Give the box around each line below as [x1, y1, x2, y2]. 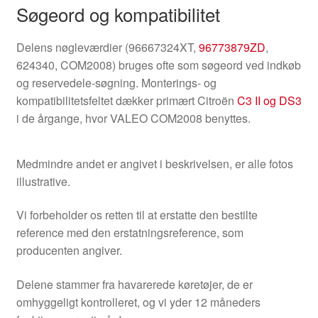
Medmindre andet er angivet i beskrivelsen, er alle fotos [16, 155, 293, 172]
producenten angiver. [16, 242, 122, 259]
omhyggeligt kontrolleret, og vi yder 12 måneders [16, 293, 261, 310]
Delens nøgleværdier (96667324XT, [16, 38, 199, 55]
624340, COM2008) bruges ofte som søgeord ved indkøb [16, 56, 301, 73]
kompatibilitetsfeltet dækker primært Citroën [16, 92, 237, 109]
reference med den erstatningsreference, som [16, 224, 243, 241]
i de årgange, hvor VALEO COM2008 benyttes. [16, 109, 251, 126]
